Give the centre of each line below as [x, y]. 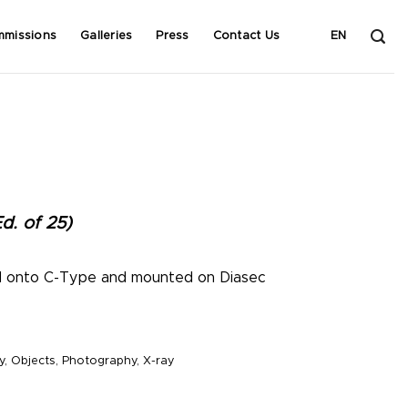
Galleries [107, 36]
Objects [33, 362]
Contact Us [246, 36]
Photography [99, 362]
